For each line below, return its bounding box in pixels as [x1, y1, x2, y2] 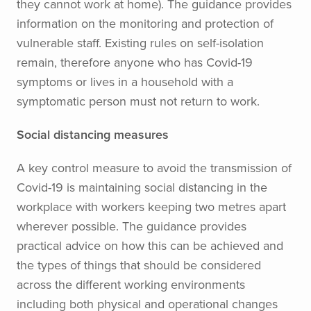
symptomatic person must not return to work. [17, 92, 260, 110]
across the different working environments [17, 276, 245, 293]
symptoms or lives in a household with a [17, 73, 233, 90]
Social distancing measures [17, 126, 169, 143]
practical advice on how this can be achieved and [17, 237, 283, 254]
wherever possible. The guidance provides [17, 217, 246, 235]
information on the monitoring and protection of [17, 15, 274, 32]
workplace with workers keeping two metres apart [17, 198, 286, 215]
